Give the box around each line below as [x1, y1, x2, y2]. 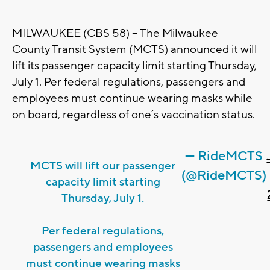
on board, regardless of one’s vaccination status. [12, 107, 255, 122]
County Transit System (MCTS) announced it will [12, 42, 257, 57]
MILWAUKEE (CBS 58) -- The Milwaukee [12, 26, 218, 41]
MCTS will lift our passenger [30, 159, 176, 174]
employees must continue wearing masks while [12, 91, 253, 106]
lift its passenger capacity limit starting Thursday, [12, 58, 257, 74]
